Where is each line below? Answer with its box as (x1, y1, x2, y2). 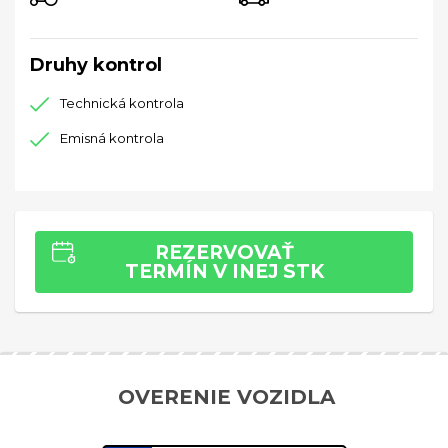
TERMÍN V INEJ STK (124, 260, 324, 283)
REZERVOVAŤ (154, 241, 294, 264)
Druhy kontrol (30, 54, 162, 76)
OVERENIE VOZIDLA (118, 385, 335, 409)
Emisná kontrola (60, 130, 164, 146)
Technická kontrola (60, 95, 184, 111)
